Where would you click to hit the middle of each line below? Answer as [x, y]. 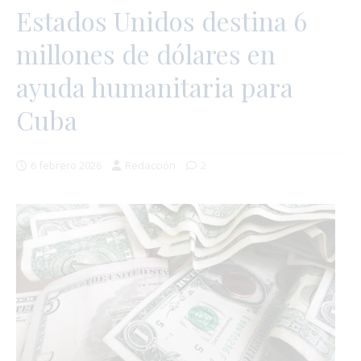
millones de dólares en [146, 54]
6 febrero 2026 [66, 166]
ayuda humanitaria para [155, 87]
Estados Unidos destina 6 [162, 21]
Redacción [150, 166]
